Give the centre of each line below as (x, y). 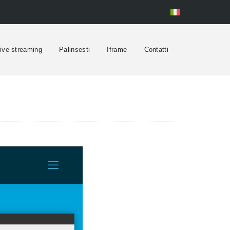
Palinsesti (75, 49)
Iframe (117, 49)
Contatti (156, 49)
